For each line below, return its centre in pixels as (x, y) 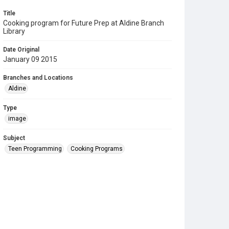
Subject (14, 138)
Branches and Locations (38, 78)
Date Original (21, 50)
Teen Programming (35, 149)
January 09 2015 (30, 59)
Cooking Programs (97, 149)
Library (14, 31)
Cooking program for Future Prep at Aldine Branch (84, 23)
